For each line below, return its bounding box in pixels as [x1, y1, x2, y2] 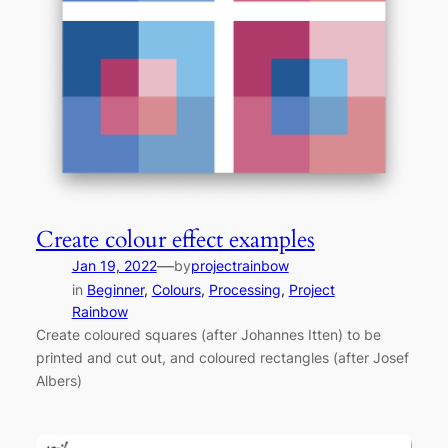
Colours [151, 280, 201, 298]
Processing [208, 280, 281, 298]
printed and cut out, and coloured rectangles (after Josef [35, 348, 409, 366]
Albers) [35, 371, 82, 389]
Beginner [86, 280, 144, 298]
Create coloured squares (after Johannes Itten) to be [35, 325, 381, 343]
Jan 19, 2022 [71, 256, 157, 274]
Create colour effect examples [35, 223, 315, 255]
